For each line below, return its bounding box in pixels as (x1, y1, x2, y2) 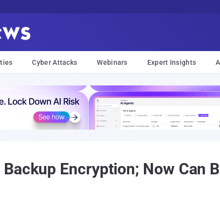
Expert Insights (147, 58, 196, 66)
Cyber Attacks (32, 58, 78, 66)
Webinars (97, 58, 128, 66)
